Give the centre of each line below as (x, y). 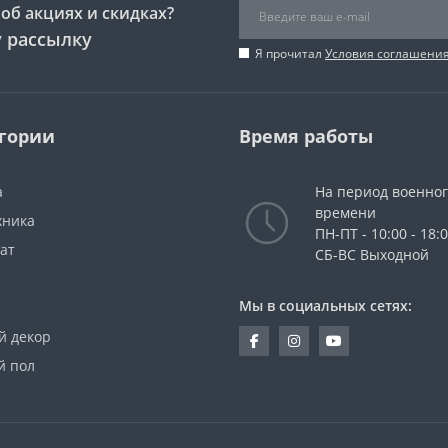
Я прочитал (290, 53)
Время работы (306, 135)
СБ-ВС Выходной (372, 254)
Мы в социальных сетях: (325, 305)
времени (345, 212)
